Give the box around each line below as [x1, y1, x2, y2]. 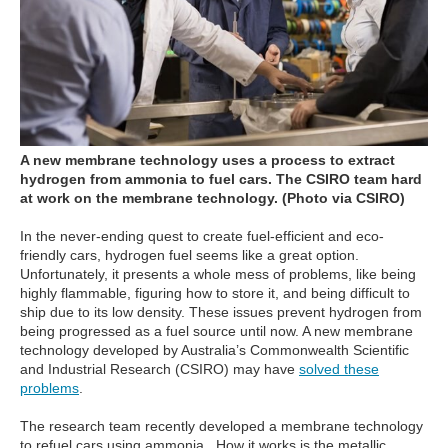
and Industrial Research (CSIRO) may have [20, 360, 299, 377]
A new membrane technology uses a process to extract [20, 151, 395, 168]
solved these [299, 360, 379, 377]
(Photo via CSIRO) [282, 189, 405, 206]
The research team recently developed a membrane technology [20, 417, 423, 434]
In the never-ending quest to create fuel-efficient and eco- [20, 227, 384, 244]
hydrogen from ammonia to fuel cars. [20, 170, 276, 187]
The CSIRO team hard [276, 170, 422, 187]
